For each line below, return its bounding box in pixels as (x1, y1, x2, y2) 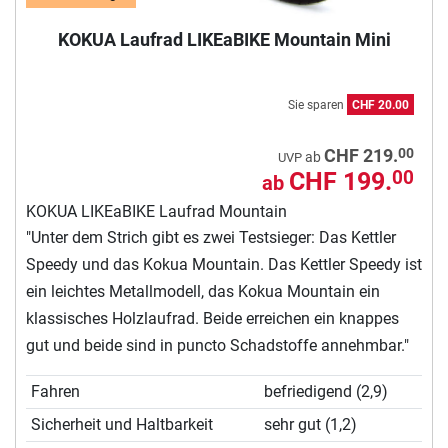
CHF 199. (289, 166, 392, 196)
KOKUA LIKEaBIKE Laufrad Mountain (26, 201, 287, 221)
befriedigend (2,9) (263, 381, 388, 401)
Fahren (30, 381, 80, 401)
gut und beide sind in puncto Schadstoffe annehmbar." (26, 335, 409, 355)
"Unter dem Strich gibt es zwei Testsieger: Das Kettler (26, 227, 396, 247)
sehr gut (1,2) (263, 414, 357, 434)
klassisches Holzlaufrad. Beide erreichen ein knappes (26, 308, 399, 328)
